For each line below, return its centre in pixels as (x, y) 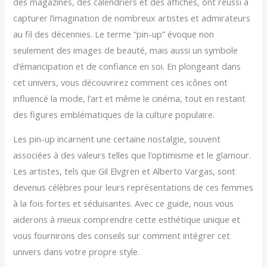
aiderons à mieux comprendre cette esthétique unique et (127, 220)
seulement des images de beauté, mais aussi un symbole (126, 50)
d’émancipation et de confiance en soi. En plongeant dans (127, 66)
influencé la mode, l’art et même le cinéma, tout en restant (130, 98)
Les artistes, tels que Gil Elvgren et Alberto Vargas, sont (125, 171)
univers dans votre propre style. (77, 252)
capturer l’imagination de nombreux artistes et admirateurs (132, 18)
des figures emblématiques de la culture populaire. (114, 114)
